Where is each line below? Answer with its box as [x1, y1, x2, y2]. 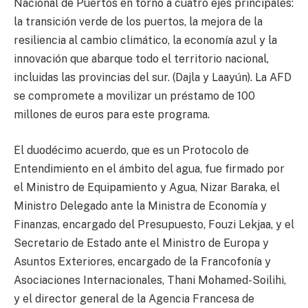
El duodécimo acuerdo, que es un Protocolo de [14, 143, 249, 157]
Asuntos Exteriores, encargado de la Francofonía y [14, 254, 271, 268]
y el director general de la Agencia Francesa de [14, 291, 254, 305]
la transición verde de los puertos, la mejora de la [14, 15, 263, 29]
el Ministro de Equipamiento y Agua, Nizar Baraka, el [14, 180, 280, 194]
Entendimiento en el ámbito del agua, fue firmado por [14, 162, 285, 175]
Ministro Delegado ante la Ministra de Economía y [14, 199, 267, 212]
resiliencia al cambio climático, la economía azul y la [14, 34, 277, 47]
